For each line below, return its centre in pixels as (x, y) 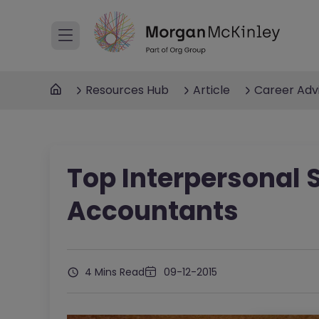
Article (211, 90)
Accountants (152, 211)
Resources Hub (127, 90)
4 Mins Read (113, 272)
